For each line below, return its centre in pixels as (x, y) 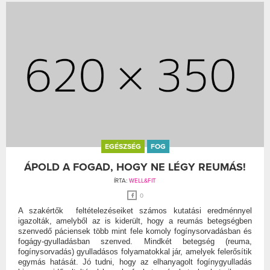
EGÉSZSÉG (123, 146)
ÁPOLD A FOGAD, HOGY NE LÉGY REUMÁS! (135, 167)
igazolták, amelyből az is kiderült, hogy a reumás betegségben (135, 221)
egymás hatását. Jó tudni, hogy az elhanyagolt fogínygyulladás (135, 262)
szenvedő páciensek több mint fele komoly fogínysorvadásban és (135, 231)
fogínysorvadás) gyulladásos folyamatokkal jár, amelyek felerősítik (135, 251)
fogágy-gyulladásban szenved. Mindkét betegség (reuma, (135, 241)
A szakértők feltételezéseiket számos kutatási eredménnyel (135, 210)
